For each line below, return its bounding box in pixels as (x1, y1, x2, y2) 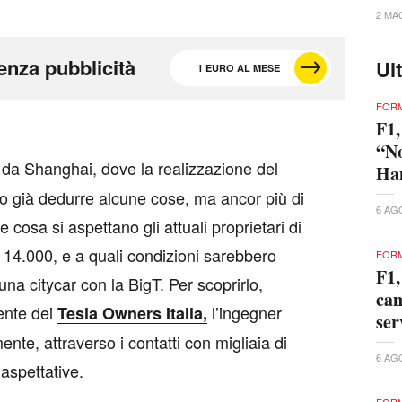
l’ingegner (207, 300, 282, 324)
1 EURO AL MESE (197, 60, 280, 74)
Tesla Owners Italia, (57, 301, 207, 325)
